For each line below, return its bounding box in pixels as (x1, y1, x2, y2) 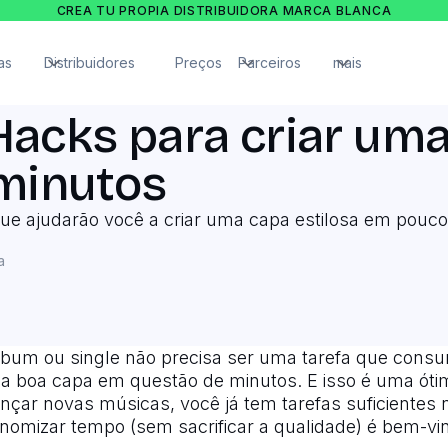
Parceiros (237, 54, 301, 72)
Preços (174, 54, 222, 72)
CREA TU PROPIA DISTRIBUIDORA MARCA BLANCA (56, 3, 392, 18)
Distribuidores (43, 54, 135, 72)
